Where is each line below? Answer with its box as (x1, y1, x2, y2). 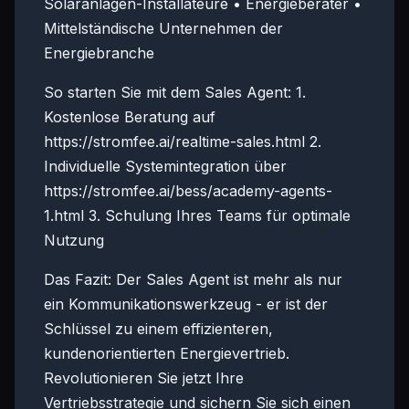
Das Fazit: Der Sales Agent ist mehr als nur (44, 270, 342, 288)
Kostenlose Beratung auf (44, 108, 215, 126)
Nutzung (44, 231, 104, 249)
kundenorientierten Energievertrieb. (44, 344, 289, 362)
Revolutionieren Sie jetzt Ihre (44, 369, 244, 387)
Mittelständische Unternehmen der (44, 19, 283, 37)
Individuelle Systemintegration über (44, 157, 287, 175)
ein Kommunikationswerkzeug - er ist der (44, 295, 328, 313)
